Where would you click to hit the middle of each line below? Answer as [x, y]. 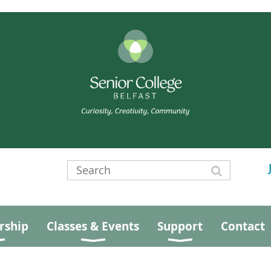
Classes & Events [93, 226]
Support [180, 226]
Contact [243, 226]
